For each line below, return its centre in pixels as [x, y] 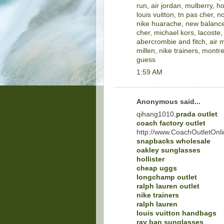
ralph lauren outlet [168, 186]
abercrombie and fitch [171, 41]
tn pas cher [195, 14]
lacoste [209, 32]
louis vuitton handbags [176, 213]
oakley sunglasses [168, 150]
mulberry [199, 5]
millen [146, 50]
